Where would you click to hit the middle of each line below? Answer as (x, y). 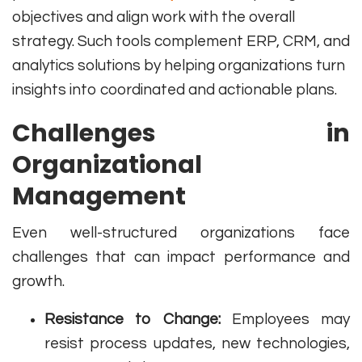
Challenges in (181, 134)
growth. (38, 282)
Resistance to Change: (133, 320)
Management (99, 197)
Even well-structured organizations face (181, 233)
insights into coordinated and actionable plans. (175, 90)
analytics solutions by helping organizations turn (179, 66)
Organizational (107, 165)
